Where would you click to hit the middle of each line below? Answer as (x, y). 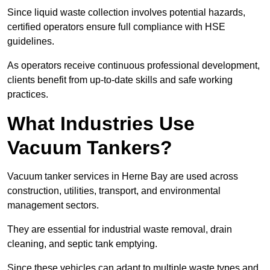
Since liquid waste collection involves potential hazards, (126, 13)
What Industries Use (101, 124)
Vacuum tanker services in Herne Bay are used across (123, 177)
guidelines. (31, 42)
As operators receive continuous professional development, (133, 66)
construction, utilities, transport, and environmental (114, 191)
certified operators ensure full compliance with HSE (116, 27)
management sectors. (53, 206)
